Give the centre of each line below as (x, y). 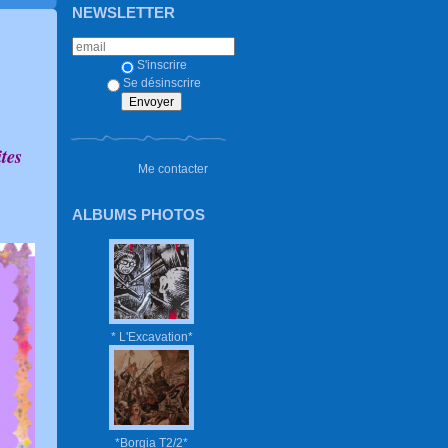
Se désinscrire (162, 82)
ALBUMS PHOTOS (138, 214)
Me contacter (173, 168)
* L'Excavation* (151, 336)
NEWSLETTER (123, 12)
